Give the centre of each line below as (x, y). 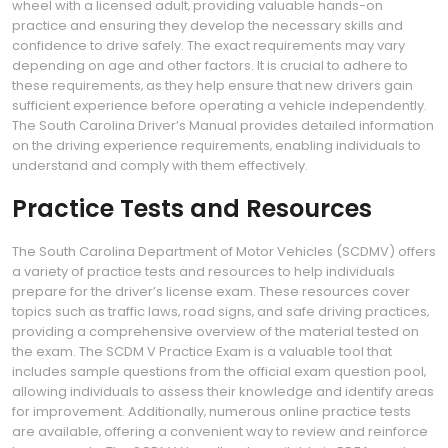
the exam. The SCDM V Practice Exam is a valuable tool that (202, 351)
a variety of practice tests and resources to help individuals (203, 271)
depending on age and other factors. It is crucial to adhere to (210, 65)
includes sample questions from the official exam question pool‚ (219, 371)
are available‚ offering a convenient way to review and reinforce (220, 431)
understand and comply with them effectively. (160, 165)
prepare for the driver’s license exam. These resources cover (211, 291)
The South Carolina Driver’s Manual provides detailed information (223, 125)
